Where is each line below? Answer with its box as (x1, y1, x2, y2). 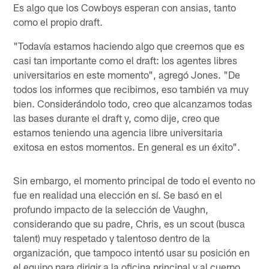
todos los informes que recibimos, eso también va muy (13, 82, 249, 95)
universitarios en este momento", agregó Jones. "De (13, 68, 241, 80)
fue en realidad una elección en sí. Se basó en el (13, 188, 223, 201)
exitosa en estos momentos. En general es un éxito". (13, 140, 241, 153)
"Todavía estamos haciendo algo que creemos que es (13, 39, 245, 52)
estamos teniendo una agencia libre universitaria (13, 125, 223, 138)
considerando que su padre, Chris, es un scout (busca (13, 217, 246, 229)
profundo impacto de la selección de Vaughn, (13, 202, 209, 215)
